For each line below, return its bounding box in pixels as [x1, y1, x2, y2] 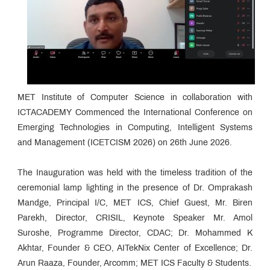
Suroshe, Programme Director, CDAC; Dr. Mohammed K [17, 229, 253, 237]
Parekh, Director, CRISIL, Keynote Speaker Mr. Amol [17, 214, 253, 222]
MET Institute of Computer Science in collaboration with [17, 93, 253, 102]
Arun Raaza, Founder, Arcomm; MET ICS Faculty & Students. [17, 259, 251, 268]
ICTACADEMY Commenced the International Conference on [17, 108, 253, 117]
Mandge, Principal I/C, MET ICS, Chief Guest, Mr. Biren [17, 199, 253, 207]
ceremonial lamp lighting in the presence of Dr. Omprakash [17, 184, 253, 192]
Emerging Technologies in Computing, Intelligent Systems [17, 124, 253, 132]
